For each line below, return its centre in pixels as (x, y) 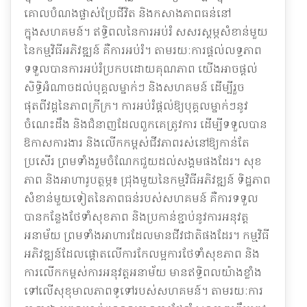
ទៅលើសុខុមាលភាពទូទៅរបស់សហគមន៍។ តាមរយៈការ (144, 290)
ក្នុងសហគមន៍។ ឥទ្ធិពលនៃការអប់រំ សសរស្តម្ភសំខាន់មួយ (146, 31)
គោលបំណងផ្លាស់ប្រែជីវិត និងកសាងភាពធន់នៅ (127, 13)
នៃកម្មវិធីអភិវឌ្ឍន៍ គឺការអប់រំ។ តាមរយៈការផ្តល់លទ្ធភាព (143, 50)
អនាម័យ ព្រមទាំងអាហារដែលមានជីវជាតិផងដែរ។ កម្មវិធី (147, 235)
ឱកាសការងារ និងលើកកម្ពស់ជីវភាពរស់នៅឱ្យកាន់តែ (137, 142)
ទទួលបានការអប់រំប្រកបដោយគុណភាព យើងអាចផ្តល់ (141, 68)
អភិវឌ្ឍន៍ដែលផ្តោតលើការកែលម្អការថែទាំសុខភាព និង (142, 253)
